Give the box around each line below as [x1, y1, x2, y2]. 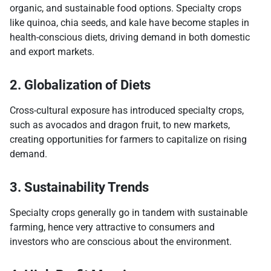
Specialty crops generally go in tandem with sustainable [10, 207, 247, 219]
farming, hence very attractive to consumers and [10, 221, 215, 233]
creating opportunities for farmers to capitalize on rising [10, 134, 247, 146]
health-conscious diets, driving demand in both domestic [10, 31, 250, 44]
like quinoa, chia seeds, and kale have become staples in [10, 17, 249, 29]
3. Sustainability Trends [10, 180, 149, 195]
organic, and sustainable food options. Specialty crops [10, 2, 241, 15]
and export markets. [10, 46, 94, 58]
